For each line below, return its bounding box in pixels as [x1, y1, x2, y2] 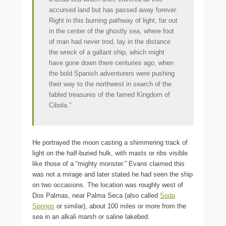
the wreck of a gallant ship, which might [49, 48, 164, 56]
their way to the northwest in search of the [49, 80, 172, 88]
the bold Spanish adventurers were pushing [49, 69, 175, 77]
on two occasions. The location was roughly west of [32, 181, 183, 189]
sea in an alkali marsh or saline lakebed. [32, 212, 150, 220]
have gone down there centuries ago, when [49, 59, 174, 67]
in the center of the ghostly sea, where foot [49, 27, 174, 35]
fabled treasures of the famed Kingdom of [49, 90, 170, 98]
